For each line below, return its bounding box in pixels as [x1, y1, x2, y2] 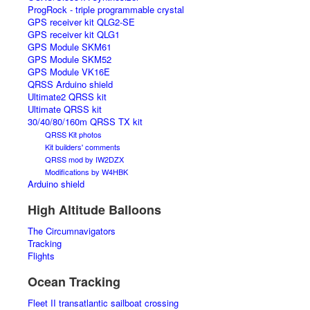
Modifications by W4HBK [45, 166, 128, 177]
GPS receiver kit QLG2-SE [28, 15, 135, 28]
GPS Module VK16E [28, 65, 110, 78]
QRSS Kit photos [45, 129, 102, 140]
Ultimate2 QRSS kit [28, 90, 107, 103]
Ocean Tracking [28, 273, 120, 291]
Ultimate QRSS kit [28, 102, 102, 116]
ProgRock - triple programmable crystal [28, 3, 184, 16]
